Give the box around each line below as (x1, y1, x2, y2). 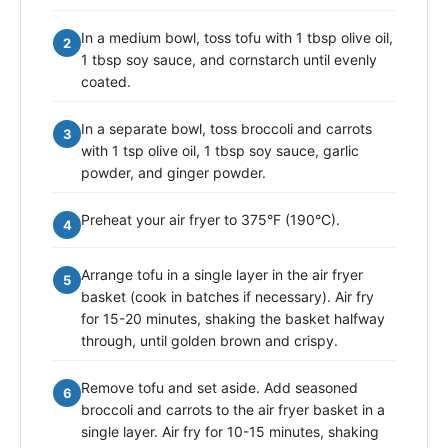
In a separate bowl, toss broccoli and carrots (81, 119, 372, 137)
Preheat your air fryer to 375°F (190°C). (81, 210, 340, 228)
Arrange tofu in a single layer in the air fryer (81, 265, 363, 283)
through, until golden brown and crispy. (81, 331, 338, 349)
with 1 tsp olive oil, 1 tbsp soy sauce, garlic (81, 141, 359, 159)
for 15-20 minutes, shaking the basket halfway (81, 309, 385, 327)
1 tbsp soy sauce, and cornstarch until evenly (81, 50, 377, 68)
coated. (81, 72, 131, 90)
